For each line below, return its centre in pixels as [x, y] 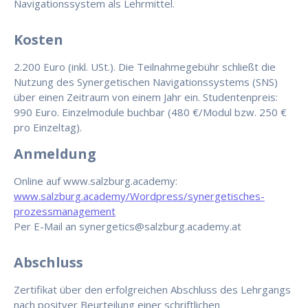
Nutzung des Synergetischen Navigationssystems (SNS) [146, 82]
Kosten [38, 40]
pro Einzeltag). [48, 128]
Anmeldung [55, 154]
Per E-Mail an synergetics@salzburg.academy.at [128, 227]
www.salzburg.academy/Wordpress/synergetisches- [139, 196]
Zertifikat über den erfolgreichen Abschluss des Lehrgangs [152, 290]
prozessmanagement [65, 211]
